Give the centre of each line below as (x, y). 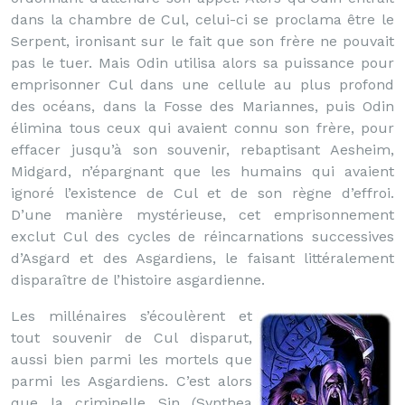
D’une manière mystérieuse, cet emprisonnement (202, 215)
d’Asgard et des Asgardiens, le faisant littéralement (202, 258)
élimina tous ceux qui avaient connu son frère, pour (202, 128)
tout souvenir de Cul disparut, (132, 338)
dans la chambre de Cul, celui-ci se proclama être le (202, 19)
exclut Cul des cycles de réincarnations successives (202, 236)
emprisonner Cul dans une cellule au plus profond (202, 85)
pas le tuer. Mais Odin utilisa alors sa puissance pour (202, 63)
